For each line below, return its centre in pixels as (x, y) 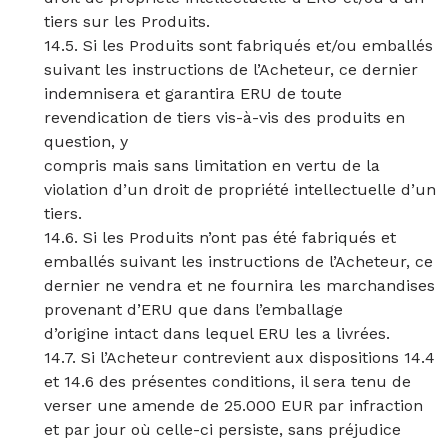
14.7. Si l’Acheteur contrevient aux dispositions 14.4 (239, 357)
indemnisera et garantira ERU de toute (193, 93)
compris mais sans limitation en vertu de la (212, 165)
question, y (86, 141)
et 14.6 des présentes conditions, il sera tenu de (227, 381)
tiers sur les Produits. (127, 21)
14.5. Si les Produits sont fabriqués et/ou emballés (238, 45)
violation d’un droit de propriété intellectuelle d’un (240, 189)
